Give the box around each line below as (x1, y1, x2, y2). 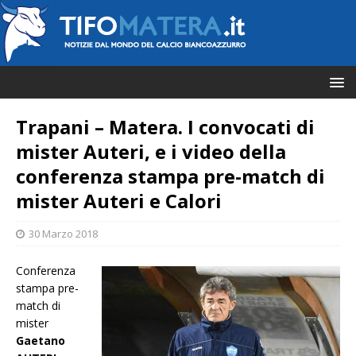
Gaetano (16, 333, 65, 348)
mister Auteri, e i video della (16, 138, 286, 164)
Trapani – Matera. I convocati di (16, 114, 315, 140)
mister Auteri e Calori (16, 188, 222, 214)
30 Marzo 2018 (29, 226, 98, 241)
